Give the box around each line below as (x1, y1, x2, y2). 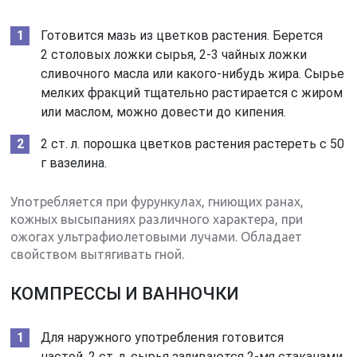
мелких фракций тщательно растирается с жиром (41, 84, 343, 100)
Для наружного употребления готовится (41, 329, 284, 345)
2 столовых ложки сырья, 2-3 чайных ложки (41, 46, 308, 62)
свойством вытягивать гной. (10, 246, 185, 261)
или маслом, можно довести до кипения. (41, 104, 287, 120)
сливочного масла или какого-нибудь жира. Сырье (41, 65, 345, 81)
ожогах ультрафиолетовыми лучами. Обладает (10, 229, 303, 244)
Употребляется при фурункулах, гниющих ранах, (10, 194, 304, 209)
